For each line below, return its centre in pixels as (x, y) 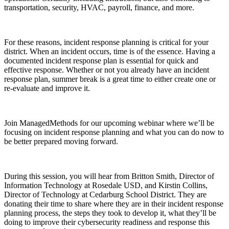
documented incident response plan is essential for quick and (101, 61)
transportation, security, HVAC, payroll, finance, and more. (99, 8)
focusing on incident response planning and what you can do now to (114, 132)
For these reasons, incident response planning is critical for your (106, 42)
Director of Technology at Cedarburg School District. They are (105, 195)
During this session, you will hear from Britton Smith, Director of (109, 176)
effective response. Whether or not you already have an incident (107, 70)
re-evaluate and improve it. (47, 88)
